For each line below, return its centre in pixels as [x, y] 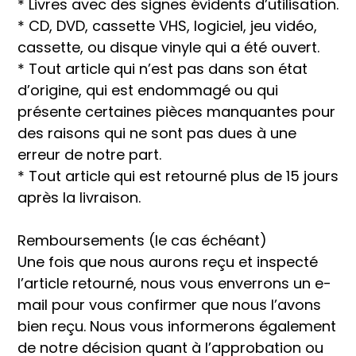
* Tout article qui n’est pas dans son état [163, 69]
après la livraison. [79, 197]
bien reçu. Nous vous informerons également [177, 326]
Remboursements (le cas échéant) [142, 240]
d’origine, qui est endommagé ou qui [148, 90]
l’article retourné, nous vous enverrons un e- [174, 283]
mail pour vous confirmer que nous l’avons [169, 305]
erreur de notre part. [89, 155]
